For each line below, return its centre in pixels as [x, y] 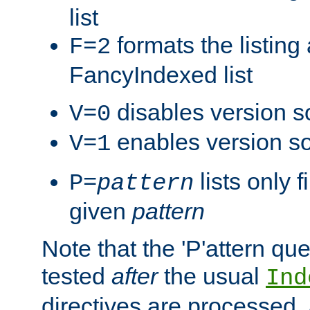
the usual [212, 276]
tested [76, 276]
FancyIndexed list [161, 74]
